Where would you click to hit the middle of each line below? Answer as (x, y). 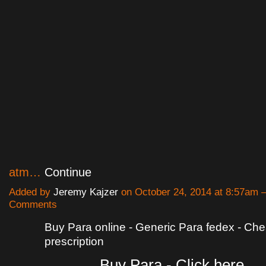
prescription (74, 242)
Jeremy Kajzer (86, 192)
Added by (31, 192)
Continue (68, 172)
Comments (33, 205)
